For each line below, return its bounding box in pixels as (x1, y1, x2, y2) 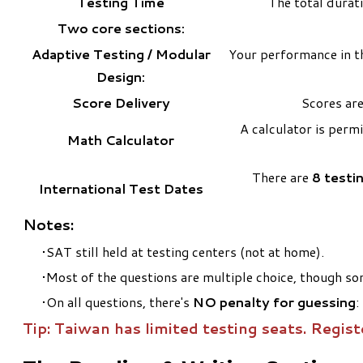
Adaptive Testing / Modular (31, 44, 211, 63)
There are (252, 167, 312, 186)
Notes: (23, 213, 78, 235)
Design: (96, 66, 145, 86)
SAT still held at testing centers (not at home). (46, 241, 324, 261)
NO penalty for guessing (193, 292, 356, 311)
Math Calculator (67, 130, 174, 149)
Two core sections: (57, 18, 185, 37)
